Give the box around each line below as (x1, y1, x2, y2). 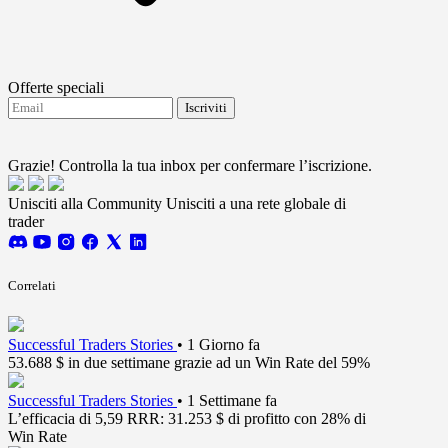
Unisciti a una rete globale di (166, 194, 346, 212)
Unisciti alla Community (8, 194, 162, 212)
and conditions (8, 138, 100, 156)
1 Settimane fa (187, 392, 277, 410)
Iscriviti (185, 99, 227, 115)
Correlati (8, 278, 56, 294)
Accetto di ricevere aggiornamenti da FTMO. (31, 120, 320, 138)
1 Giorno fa (187, 336, 260, 354)
